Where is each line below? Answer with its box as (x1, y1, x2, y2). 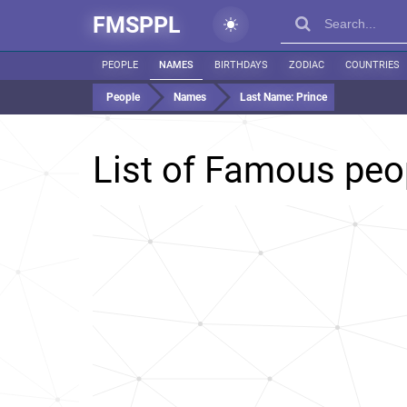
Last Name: (240, 91, 296, 104)
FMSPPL (93, 12, 181, 38)
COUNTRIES (345, 59, 400, 71)
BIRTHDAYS (214, 59, 268, 71)
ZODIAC (289, 59, 324, 71)
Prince (296, 91, 327, 104)
